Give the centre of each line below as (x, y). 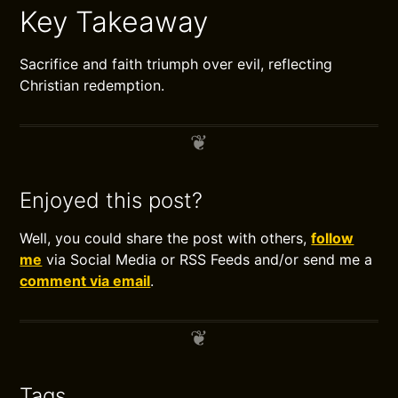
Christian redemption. (92, 85)
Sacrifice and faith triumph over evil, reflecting (176, 64)
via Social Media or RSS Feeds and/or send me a (207, 259)
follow (333, 238)
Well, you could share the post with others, (166, 238)
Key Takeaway (114, 22)
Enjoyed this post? (111, 200)
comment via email (85, 281)
